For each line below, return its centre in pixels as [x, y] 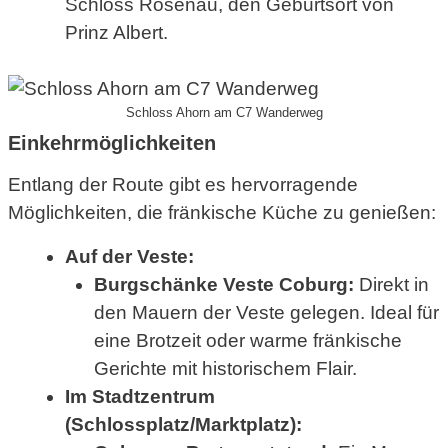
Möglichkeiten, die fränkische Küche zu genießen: [222, 213]
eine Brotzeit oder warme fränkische [247, 340]
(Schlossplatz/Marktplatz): [183, 424]
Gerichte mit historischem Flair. [225, 368]
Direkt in [391, 284]
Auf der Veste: [129, 256]
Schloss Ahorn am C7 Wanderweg [224, 113]
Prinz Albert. [116, 32]
